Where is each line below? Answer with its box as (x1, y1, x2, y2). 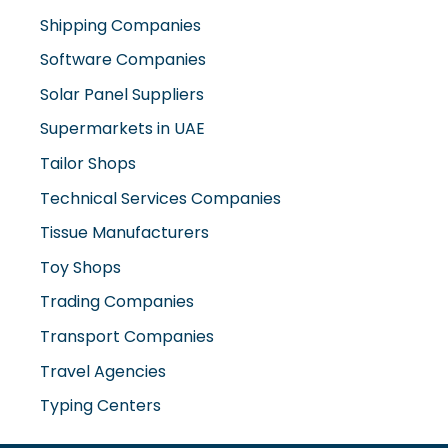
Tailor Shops (40, 152, 136, 176)
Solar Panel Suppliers (40, 82, 204, 106)
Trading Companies (40, 290, 194, 314)
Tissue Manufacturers (40, 221, 209, 245)
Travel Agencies (40, 359, 166, 383)
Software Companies (40, 48, 206, 72)
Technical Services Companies (40, 186, 281, 210)
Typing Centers (40, 394, 161, 418)
